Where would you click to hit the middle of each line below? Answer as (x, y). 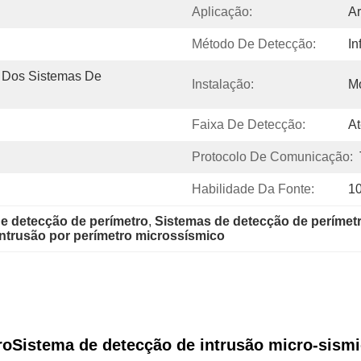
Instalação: (223, 84)
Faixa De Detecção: (249, 124)
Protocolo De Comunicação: (272, 157)
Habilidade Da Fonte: (253, 189)
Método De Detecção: (254, 44)
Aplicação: (222, 12)
